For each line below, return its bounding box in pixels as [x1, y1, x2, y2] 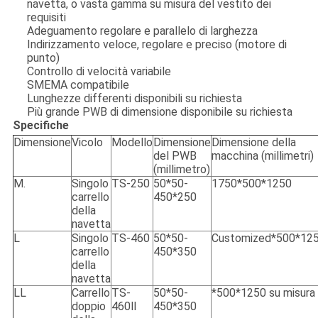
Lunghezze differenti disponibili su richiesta [26, 92, 242, 106]
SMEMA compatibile [26, 78, 129, 92]
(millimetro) [153, 163, 210, 177]
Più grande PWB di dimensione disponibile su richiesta [26, 105, 292, 119]
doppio [71, 300, 106, 314]
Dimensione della [211, 136, 296, 150]
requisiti [26, 11, 66, 25]
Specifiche [12, 119, 69, 133]
